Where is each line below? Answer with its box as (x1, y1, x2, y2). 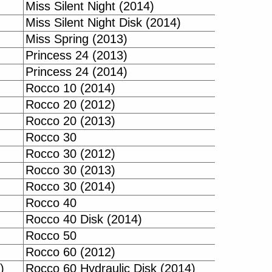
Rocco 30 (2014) (25, 180, 115, 193)
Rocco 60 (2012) (25, 245, 115, 259)
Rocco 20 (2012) (25, 98, 115, 111)
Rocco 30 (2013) (25, 163, 115, 177)
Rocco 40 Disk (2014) (25, 212, 142, 226)
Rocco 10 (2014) (25, 81, 115, 95)
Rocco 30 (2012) (25, 147, 115, 160)
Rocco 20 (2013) (25, 114, 115, 127)
